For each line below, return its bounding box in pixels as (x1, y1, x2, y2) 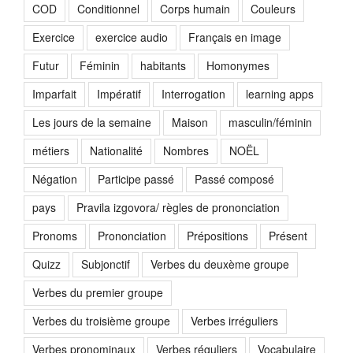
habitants (140, 58, 186, 74)
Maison (172, 114, 208, 131)
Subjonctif (81, 256, 130, 273)
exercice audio (95, 29, 168, 46)
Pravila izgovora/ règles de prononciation (76, 199, 280, 216)
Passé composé (195, 171, 274, 188)
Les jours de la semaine (32, 114, 151, 131)
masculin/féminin (229, 114, 312, 131)
